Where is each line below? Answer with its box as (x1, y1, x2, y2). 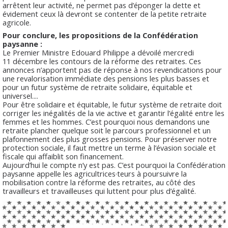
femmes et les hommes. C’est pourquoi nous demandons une (3, 117, 210, 127)
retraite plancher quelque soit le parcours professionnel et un (3, 125, 211, 136)
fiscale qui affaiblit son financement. (3, 151, 124, 162)
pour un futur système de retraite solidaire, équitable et (3, 82, 192, 93)
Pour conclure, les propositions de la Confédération (3, 30, 198, 41)
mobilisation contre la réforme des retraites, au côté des (3, 177, 195, 188)
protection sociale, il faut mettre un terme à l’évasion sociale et (3, 142, 216, 153)
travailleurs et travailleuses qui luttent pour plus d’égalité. (3, 186, 196, 196)
